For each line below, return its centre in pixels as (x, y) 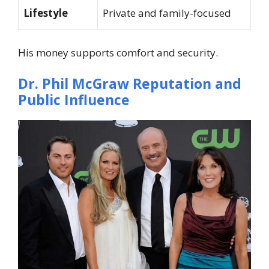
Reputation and (187, 83)
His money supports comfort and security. (118, 53)
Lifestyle (46, 13)
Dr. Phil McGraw (75, 83)
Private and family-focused (167, 13)
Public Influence (74, 99)
